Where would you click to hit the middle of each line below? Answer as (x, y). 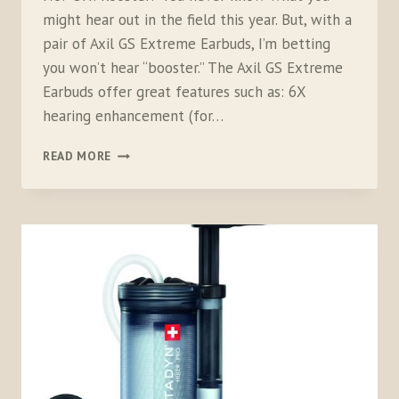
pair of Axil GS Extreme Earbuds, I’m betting (187, 44)
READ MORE (77, 156)
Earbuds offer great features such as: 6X (174, 92)
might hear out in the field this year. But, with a (197, 20)
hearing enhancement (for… (133, 116)
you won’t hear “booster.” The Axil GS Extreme (193, 68)
